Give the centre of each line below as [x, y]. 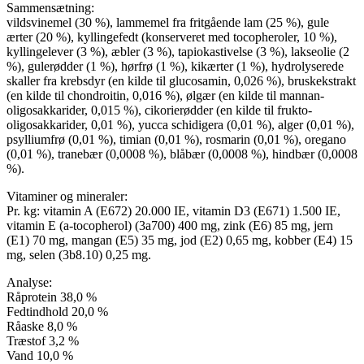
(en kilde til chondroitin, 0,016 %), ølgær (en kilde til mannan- [165, 95]
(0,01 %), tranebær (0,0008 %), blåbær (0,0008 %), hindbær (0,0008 [182, 154]
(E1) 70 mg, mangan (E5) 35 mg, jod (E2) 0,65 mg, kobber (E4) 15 [180, 240]
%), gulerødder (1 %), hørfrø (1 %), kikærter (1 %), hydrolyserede [175, 66]
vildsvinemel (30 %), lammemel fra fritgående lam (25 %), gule [168, 22]
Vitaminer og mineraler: [67, 196]
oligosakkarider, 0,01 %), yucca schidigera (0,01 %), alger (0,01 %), [180, 124]
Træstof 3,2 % [43, 340]
